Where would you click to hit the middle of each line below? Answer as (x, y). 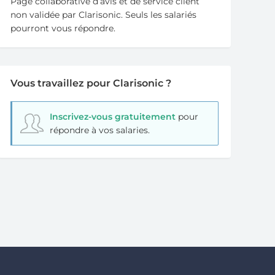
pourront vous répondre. (63, 28)
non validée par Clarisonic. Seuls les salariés (104, 14)
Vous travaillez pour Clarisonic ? (91, 83)
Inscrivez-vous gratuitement (112, 116)
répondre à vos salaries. (99, 130)
